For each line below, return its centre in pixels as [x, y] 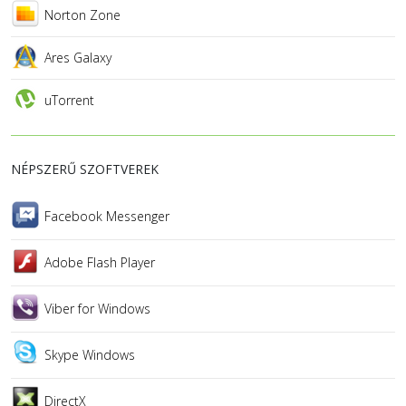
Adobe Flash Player [100, 263]
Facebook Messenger [107, 217]
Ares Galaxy [78, 58]
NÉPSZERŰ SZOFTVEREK [85, 169]
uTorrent [69, 101]
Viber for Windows [97, 309]
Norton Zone [82, 15]
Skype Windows [90, 355]
